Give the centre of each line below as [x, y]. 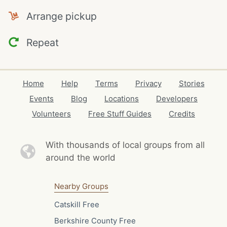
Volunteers [51, 114]
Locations [122, 99]
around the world [80, 158]
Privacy [148, 83]
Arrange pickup [58, 16]
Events [42, 99]
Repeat [39, 42]
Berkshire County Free [95, 220]
